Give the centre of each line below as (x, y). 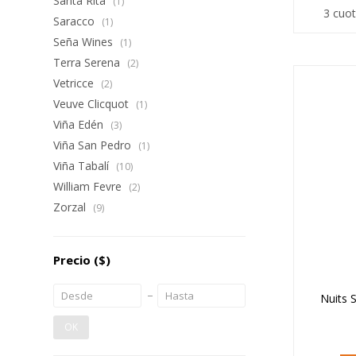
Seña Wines (85, 42)
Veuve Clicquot (93, 104)
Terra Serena (89, 62)
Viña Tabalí (83, 166)
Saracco (76, 21)
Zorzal (72, 207)
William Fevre (89, 186)
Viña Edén (80, 124)
